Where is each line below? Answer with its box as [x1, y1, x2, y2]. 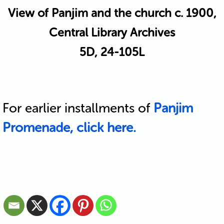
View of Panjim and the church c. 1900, [7, 5, 216, 20]
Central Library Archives [49, 25, 175, 39]
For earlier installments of [2, 100, 153, 116]
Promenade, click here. [2, 119, 136, 135]
